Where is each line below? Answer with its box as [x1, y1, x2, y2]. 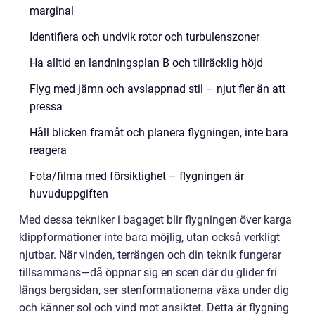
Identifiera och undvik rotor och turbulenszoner [30, 30, 259, 44]
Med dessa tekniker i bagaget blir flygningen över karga [19, 213, 292, 226]
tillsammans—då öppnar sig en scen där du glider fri [19, 266, 277, 279]
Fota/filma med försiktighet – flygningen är [30, 169, 244, 183]
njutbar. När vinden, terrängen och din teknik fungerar [19, 248, 281, 262]
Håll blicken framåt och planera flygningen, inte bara [30, 126, 288, 139]
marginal [30, 4, 74, 18]
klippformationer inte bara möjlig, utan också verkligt [19, 231, 280, 244]
